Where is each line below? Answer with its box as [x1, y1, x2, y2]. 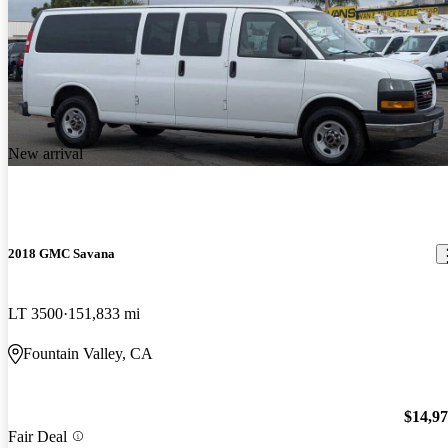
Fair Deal [8, 427, 67, 445]
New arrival [8, 145, 83, 163]
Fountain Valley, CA [23, 344, 153, 362]
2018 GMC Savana [8, 246, 115, 262]
